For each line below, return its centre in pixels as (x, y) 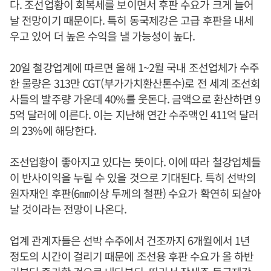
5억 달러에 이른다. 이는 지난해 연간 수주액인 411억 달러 (134, 114)
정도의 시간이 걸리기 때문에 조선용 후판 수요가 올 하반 (132, 256)
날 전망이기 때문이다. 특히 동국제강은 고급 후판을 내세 (132, 20)
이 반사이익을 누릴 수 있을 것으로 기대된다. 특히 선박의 (133, 177)
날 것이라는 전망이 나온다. (68, 209)
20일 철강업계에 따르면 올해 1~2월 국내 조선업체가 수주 (135, 67)
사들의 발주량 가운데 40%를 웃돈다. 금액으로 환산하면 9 (135, 99)
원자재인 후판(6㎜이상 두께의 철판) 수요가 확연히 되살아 (135, 193)
